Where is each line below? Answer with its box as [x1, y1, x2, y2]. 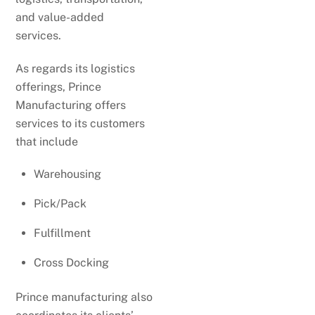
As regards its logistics [15, 61, 136, 75]
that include [15, 134, 79, 148]
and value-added [15, 10, 105, 24]
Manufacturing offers [15, 98, 127, 112]
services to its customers [15, 116, 146, 130]
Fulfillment [34, 226, 91, 240]
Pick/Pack [34, 197, 86, 211]
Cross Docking [34, 256, 109, 270]
